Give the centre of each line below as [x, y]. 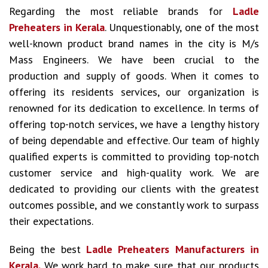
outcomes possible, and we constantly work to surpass [134, 205]
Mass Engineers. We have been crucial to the [134, 60]
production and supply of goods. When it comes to [134, 76]
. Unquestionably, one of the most [182, 27]
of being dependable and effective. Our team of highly [134, 140]
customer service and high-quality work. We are [134, 173]
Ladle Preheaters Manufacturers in [173, 249]
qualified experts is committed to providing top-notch [134, 156]
